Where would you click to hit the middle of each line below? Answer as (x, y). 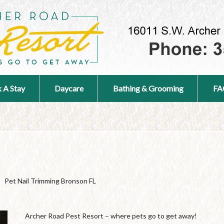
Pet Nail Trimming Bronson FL (50, 181)
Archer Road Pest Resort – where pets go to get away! (111, 216)
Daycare (69, 88)
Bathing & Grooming (148, 88)
